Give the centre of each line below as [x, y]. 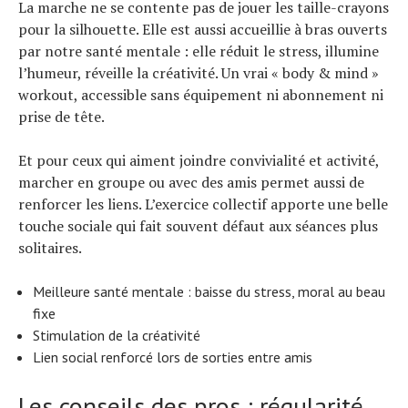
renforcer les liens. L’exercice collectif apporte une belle [203, 204]
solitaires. [50, 247]
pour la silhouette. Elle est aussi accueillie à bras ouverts [203, 29]
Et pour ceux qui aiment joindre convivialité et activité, [199, 160]
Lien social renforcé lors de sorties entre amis [173, 357]
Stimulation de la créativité [117, 335]
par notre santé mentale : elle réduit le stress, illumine [199, 51]
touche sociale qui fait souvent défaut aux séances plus [198, 225]
